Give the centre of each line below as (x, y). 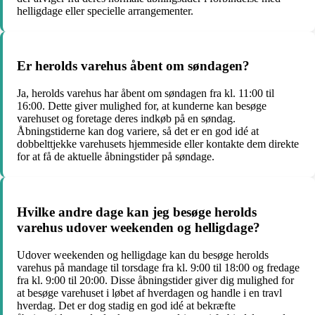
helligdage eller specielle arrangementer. (105, 11)
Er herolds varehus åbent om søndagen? (133, 66)
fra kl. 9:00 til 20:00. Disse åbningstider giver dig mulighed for (155, 280)
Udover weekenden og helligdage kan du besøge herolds (143, 255)
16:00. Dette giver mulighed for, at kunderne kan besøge (142, 106)
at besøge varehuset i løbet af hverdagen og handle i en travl (149, 292)
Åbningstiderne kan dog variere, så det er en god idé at (138, 131)
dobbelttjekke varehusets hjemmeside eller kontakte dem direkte (158, 144)
